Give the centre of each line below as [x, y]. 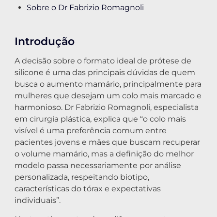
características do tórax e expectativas [88, 189]
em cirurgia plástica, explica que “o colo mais [100, 119]
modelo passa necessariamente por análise [98, 166]
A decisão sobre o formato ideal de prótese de [103, 61]
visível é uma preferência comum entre [91, 131]
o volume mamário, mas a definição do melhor [104, 154]
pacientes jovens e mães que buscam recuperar [107, 142]
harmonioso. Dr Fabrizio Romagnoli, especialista [107, 108]
